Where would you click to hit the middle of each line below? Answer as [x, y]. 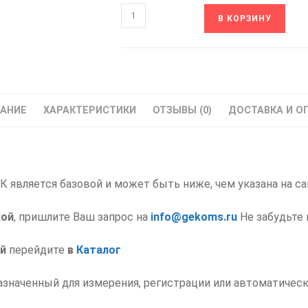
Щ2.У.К [135, 63]
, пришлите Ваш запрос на [82, 217]
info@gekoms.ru [194, 217]
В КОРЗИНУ [245, 19]
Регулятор [144, 114]
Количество [148, 11]
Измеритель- [150, 97]
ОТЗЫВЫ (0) [182, 110]
